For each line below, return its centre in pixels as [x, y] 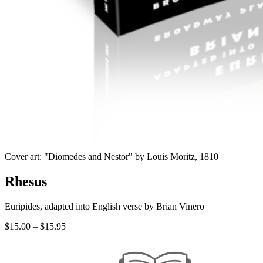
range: [77, 236]
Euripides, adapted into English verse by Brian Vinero [104, 206]
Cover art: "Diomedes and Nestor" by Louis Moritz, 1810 [112, 156]
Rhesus [26, 181]
